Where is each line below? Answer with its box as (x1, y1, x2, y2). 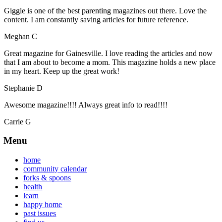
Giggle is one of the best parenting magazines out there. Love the (3, 6, 207, 15)
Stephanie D (3, 83, 43, 92)
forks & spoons (23, 173, 71, 182)
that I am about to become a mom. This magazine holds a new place (3, 57, 216, 66)
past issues (23, 209, 56, 218)
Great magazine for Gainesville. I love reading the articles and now (3, 49, 213, 57)
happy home (23, 200, 62, 209)
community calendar (23, 165, 87, 173)
